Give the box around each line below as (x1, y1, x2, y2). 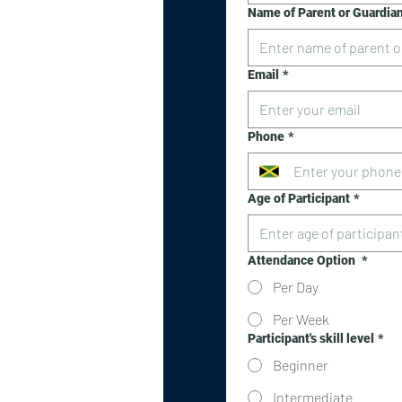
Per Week (273, 310, 329, 328)
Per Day (273, 278, 319, 295)
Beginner (273, 356, 328, 373)
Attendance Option (248, 253, 358, 267)
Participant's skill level (248, 331, 374, 345)
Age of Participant (248, 191, 350, 205)
